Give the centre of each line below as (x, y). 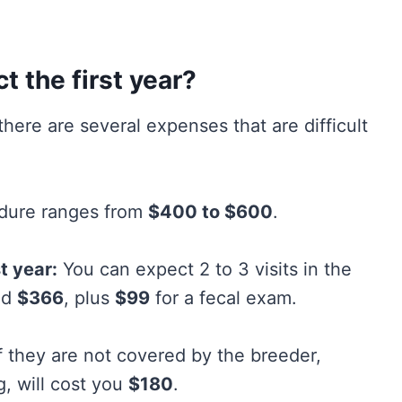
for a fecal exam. (223, 298)
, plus (89, 298)
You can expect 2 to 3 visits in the (205, 270)
